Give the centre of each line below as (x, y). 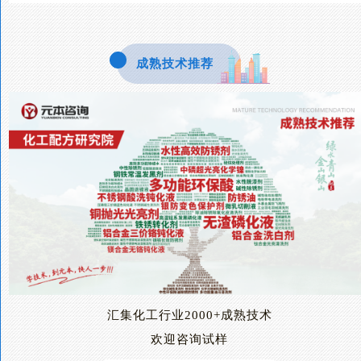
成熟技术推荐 (174, 63)
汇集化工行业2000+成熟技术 (189, 315)
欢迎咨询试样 (189, 339)
